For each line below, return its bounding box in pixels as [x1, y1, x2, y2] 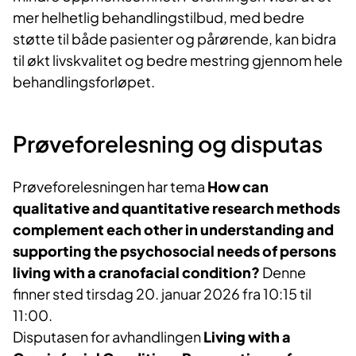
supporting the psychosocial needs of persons [13, 242, 336, 261]
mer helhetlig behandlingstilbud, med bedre [13, 8, 304, 27]
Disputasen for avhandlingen [13, 327, 203, 346]
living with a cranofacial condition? [13, 263, 262, 282]
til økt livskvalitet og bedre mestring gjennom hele [13, 51, 342, 70]
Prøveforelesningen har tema [13, 177, 207, 196]
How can [207, 177, 269, 196]
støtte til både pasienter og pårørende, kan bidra [13, 29, 336, 48]
